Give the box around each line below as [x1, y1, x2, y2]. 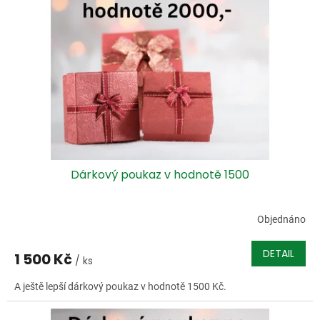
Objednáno [257, 214, 306, 226]
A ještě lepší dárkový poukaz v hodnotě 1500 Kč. [14, 280, 229, 292]
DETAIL [263, 246, 294, 261]
